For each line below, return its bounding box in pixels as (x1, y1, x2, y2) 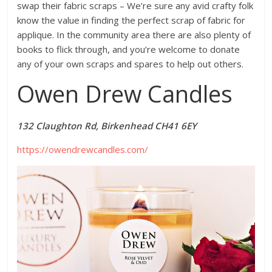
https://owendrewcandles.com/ (17, 143, 149, 155)
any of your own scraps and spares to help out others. (17, 57, 244, 70)
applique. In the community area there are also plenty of (17, 28, 251, 41)
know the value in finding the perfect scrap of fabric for (17, 13, 246, 26)
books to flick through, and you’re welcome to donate (17, 42, 240, 55)
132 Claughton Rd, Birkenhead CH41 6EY (17, 119, 197, 132)
